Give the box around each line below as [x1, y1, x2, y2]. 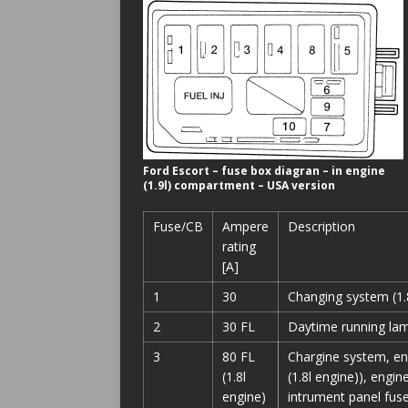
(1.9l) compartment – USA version [143, 178, 335, 193]
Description [288, 218, 355, 235]
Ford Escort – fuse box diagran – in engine [143, 163, 385, 178]
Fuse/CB [153, 218, 203, 235]
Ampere [222, 218, 269, 235]
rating [222, 238, 256, 255]
